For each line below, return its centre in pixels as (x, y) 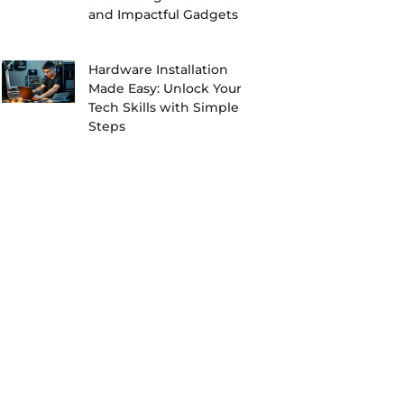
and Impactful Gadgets (164, 15)
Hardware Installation (159, 70)
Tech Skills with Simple (164, 108)
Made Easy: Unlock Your (165, 89)
